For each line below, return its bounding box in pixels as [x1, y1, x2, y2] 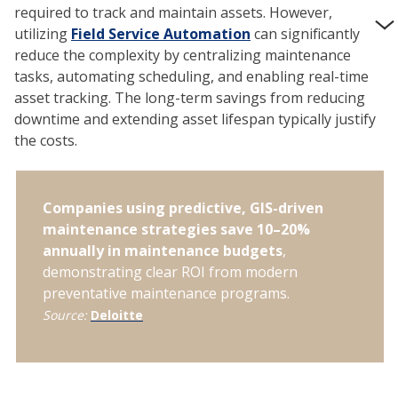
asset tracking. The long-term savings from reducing [14, 87, 365, 107]
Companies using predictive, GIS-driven [43, 197, 323, 218]
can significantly [251, 23, 360, 44]
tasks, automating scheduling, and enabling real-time [14, 66, 369, 86]
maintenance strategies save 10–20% [43, 219, 310, 239]
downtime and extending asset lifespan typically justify [14, 108, 376, 129]
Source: [43, 306, 91, 323]
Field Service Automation [71, 23, 251, 44]
